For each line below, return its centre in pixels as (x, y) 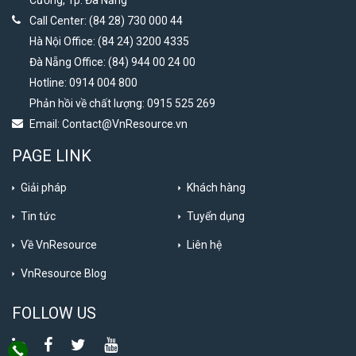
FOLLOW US (54, 313)
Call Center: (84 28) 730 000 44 (106, 21)
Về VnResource (59, 245)
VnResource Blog (64, 274)
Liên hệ (204, 245)
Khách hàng (216, 188)
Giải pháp (44, 188)
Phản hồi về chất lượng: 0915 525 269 (122, 104)
